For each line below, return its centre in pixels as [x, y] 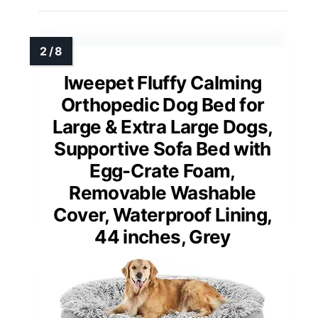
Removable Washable [163, 193]
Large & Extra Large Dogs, [163, 127]
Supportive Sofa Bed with [163, 149]
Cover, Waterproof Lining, [163, 215]
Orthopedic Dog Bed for [163, 105]
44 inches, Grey [163, 237]
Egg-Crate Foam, [163, 171]
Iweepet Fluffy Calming [163, 83]
